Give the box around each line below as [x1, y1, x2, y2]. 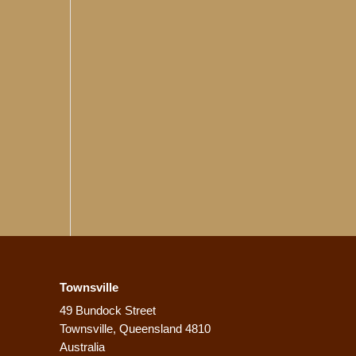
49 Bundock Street [60, 303, 157, 317]
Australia [60, 339, 106, 354]
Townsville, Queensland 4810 [60, 321, 211, 335]
